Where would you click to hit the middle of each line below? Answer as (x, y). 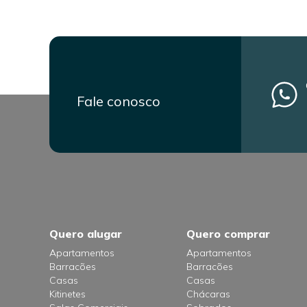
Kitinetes (67, 294)
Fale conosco (119, 101)
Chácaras (208, 294)
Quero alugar (86, 234)
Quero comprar (228, 234)
